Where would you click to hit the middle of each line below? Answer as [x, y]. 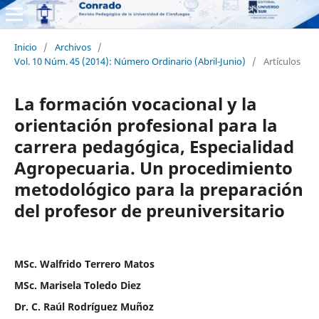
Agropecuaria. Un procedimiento [153, 167]
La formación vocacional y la [135, 103]
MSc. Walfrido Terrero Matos [84, 263]
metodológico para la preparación [158, 189]
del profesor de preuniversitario [149, 210]
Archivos [73, 47]
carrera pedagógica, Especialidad [154, 146]
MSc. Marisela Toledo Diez [77, 285]
